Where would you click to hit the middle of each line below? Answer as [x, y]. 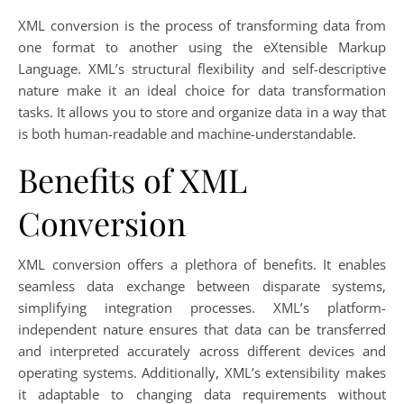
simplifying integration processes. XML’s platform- [202, 308]
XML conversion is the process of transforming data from [202, 26]
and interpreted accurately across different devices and [202, 351]
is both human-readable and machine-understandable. [187, 134]
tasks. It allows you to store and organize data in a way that [202, 112]
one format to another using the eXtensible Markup [202, 47]
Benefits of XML [133, 180]
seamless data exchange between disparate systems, [202, 286]
